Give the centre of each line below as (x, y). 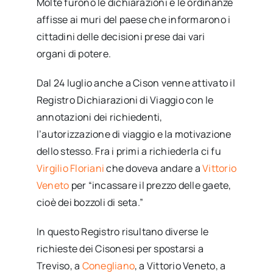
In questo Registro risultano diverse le (122, 231)
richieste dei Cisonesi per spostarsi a (120, 248)
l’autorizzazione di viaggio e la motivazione (134, 134)
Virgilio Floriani (70, 168)
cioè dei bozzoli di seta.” (90, 202)
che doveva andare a (154, 168)
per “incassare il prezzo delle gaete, (150, 185)
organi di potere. (74, 53)
